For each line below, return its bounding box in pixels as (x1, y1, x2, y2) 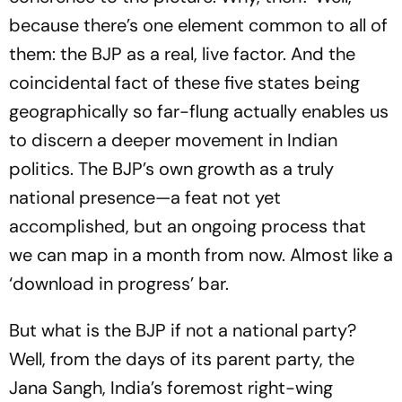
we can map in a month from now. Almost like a (9, 242, 393, 267)
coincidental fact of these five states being (9, 70, 360, 94)
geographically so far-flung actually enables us (9, 99, 389, 123)
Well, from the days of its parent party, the (9, 346, 354, 371)
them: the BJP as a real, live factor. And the (9, 41, 355, 66)
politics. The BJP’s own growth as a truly (9, 156, 334, 180)
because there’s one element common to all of (9, 13, 388, 37)
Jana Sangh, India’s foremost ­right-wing (9, 375, 333, 399)
